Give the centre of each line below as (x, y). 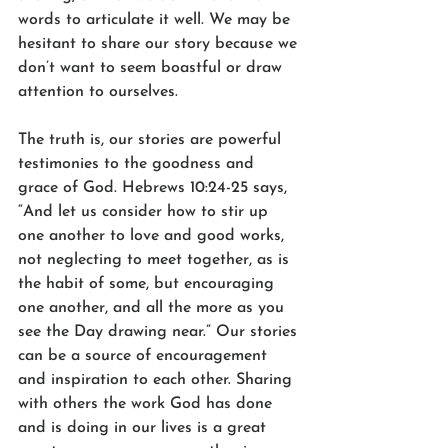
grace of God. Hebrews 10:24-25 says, (155, 187)
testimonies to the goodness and (138, 163)
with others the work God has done (147, 403)
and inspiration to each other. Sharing (157, 379)
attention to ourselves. (98, 91)
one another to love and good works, (153, 235)
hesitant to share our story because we (160, 43)
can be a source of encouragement (145, 355)
